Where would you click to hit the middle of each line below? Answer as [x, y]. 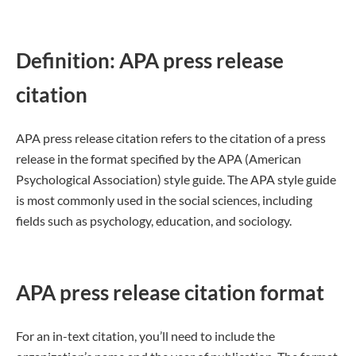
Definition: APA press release [150, 60]
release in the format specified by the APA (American [159, 159]
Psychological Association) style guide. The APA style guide [176, 179]
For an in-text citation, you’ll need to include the [145, 336]
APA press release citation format [170, 292]
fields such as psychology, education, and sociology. [154, 221]
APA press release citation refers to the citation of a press [171, 138]
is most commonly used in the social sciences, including [164, 200]
